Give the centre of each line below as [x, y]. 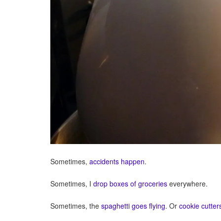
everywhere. [187, 184]
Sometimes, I [72, 184]
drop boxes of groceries [130, 184]
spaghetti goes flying [133, 206]
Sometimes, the [76, 206]
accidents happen [117, 162]
